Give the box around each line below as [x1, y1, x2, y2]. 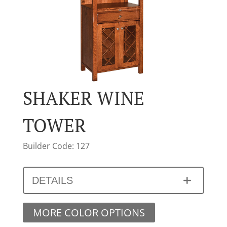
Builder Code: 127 [22, 140, 90, 152]
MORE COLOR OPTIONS [32, 205, 145, 219]
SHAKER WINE [22, 86, 144, 110]
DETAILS [31, 174, 73, 186]
